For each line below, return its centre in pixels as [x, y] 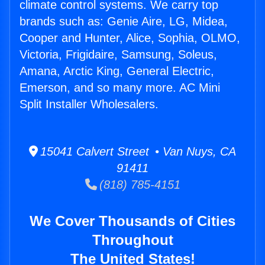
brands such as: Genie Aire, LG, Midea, [124, 22]
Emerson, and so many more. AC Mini [120, 88]
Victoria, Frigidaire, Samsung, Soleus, [118, 55]
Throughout [132, 240]
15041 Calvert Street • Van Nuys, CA [137, 152]
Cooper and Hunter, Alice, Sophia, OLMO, [130, 38]
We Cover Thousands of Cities [132, 221]
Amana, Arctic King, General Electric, [117, 71]
